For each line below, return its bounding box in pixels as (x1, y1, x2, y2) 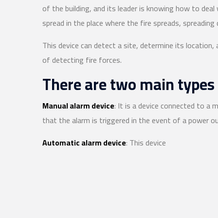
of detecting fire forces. (42, 53, 122, 67)
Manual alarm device (42, 98, 114, 113)
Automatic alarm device (42, 135, 126, 150)
